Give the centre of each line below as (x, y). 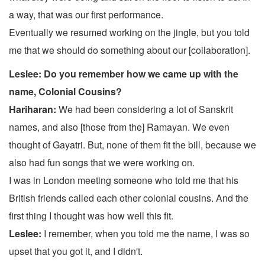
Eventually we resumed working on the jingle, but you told (129, 33)
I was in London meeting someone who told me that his (124, 180)
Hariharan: (33, 109)
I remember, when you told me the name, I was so (146, 234)
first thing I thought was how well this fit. (91, 216)
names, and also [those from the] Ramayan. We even (119, 127)
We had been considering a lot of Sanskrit (145, 109)
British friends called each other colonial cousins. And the (129, 198)
